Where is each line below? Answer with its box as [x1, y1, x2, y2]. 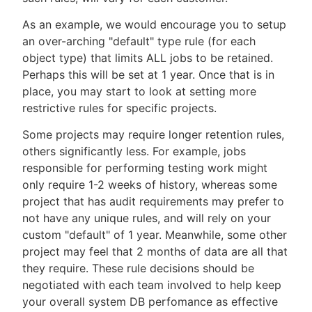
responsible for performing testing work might [22, 161, 267, 175]
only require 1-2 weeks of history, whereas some [22, 178, 277, 192]
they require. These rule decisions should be [22, 261, 254, 276]
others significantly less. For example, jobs [22, 144, 246, 159]
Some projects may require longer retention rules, [22, 127, 284, 142]
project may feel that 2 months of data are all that [22, 244, 288, 259]
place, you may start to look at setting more [22, 84, 256, 99]
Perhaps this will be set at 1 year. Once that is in [22, 68, 274, 82]
